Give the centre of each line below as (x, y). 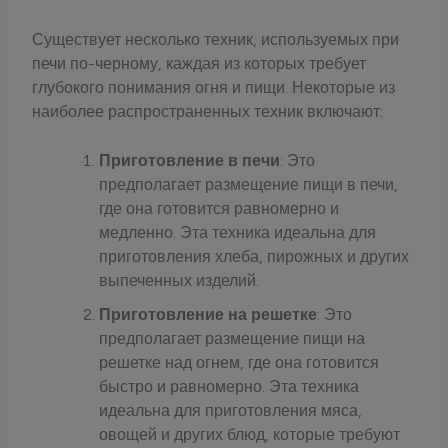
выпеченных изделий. (178, 281)
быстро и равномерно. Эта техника (228, 387)
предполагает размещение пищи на (231, 339)
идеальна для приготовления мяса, (230, 411)
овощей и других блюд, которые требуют (249, 435)
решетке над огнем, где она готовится (238, 363)
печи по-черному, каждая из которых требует (199, 64)
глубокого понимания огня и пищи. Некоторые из (214, 88)
